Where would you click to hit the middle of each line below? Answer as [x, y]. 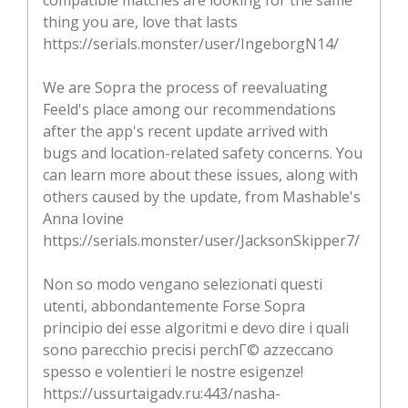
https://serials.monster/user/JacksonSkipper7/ [201, 240]
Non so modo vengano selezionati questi [183, 284]
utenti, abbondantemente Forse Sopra [174, 306]
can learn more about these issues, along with [200, 174]
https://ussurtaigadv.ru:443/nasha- [162, 393]
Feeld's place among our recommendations [189, 109]
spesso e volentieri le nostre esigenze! [173, 371]
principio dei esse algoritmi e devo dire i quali [196, 327]
